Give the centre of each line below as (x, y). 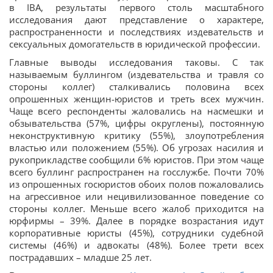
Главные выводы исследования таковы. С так (136, 62)
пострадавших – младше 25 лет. (80, 257)
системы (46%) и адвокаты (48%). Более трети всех (136, 245)
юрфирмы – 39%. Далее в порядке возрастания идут (136, 221)
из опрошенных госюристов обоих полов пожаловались (136, 184)
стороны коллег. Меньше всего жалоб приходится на (136, 208)
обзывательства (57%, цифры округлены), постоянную (136, 123)
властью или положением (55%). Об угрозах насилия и (136, 147)
